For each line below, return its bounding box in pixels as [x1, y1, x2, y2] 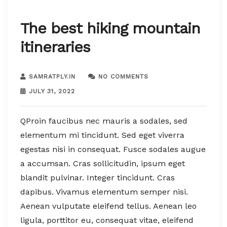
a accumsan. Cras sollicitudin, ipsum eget [20, 158, 185, 168]
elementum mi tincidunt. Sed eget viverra [20, 130, 184, 140]
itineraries [20, 37, 90, 56]
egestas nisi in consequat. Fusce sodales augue [20, 144, 206, 154]
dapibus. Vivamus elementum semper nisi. [20, 186, 188, 197]
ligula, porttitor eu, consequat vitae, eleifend [20, 215, 194, 225]
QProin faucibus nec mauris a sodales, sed [20, 116, 187, 126]
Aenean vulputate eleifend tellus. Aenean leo [20, 201, 197, 211]
